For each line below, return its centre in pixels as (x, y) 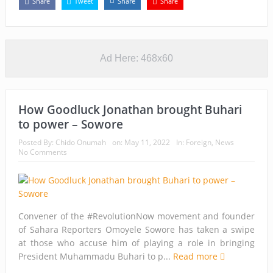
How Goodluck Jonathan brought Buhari (130, 109)
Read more (196, 256)
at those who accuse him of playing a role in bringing (136, 243)
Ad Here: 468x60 (136, 58)
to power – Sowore (70, 124)
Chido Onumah (80, 142)
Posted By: (37, 142)
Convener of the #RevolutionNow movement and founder (136, 216)
